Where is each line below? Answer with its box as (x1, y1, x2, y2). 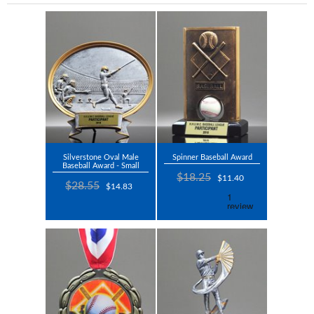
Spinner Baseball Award (172, 153, 252, 162)
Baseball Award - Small (62, 162, 139, 170)
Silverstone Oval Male (62, 153, 139, 162)
